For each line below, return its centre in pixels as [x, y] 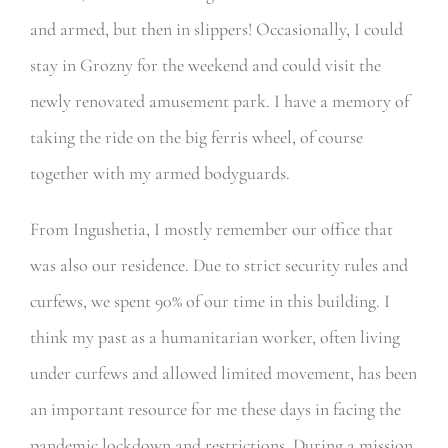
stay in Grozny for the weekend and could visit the [205, 64]
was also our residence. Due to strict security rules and [218, 264]
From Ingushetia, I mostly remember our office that [211, 228]
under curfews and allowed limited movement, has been [223, 372]
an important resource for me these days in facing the [215, 408]
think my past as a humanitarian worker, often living [214, 336]
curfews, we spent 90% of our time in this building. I [209, 300]
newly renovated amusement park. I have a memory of [219, 100]
